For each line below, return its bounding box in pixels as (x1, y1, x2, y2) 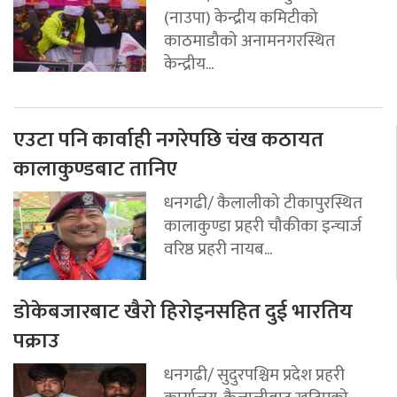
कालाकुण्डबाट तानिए (13, 151, 177, 187)
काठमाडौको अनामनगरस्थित (164, 26, 335, 55)
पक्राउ (13, 323, 59, 359)
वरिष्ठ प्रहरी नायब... (164, 234, 272, 263)
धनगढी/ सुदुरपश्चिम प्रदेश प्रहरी (164, 360, 345, 389)
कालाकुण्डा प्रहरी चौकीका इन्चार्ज (164, 211, 362, 240)
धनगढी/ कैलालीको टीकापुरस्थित (164, 188, 362, 217)
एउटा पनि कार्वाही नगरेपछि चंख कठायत (13, 121, 323, 158)
